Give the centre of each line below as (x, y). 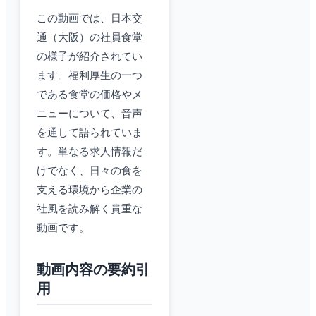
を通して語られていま (90, 133)
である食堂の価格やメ (90, 95)
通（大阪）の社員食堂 (90, 38)
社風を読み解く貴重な (90, 209)
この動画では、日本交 (90, 19)
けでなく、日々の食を (90, 171)
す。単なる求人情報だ (90, 152)
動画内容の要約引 (93, 270)
